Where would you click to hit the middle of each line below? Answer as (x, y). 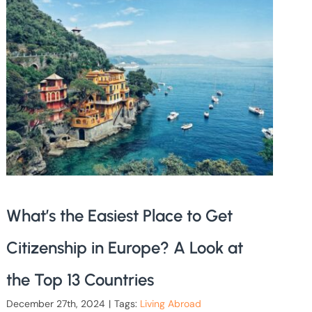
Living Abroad (170, 303)
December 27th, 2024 (55, 303)
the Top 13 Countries (80, 279)
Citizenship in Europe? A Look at (124, 247)
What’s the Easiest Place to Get (119, 215)
